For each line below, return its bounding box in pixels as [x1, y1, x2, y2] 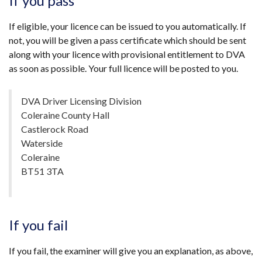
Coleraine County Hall [21, 109, 110, 120]
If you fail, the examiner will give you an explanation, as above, [9, 245, 253, 256]
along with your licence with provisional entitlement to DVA [9, 49, 245, 60]
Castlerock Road [21, 123, 89, 135]
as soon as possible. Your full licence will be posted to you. [9, 63, 238, 74]
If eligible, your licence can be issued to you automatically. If [9, 20, 246, 32]
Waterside [21, 137, 63, 149]
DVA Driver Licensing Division [21, 95, 144, 106]
